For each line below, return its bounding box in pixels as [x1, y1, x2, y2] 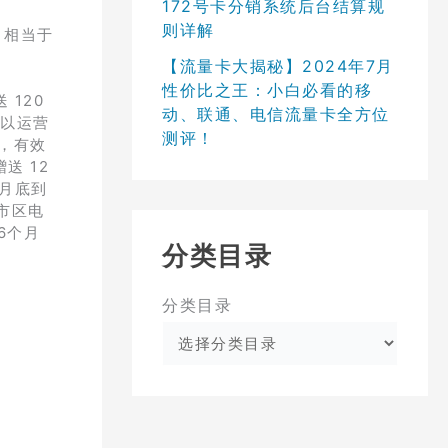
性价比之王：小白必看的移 [162, 79, 372, 100]
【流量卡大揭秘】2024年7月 [162, 55, 394, 76]
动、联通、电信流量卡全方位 [162, 103, 390, 124]
